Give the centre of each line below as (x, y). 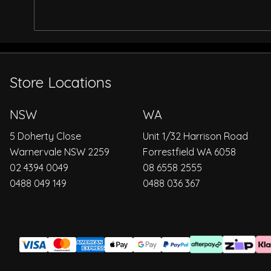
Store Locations (60, 82)
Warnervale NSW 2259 (60, 152)
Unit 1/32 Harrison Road (195, 136)
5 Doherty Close (45, 136)
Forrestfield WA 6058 (189, 152)
